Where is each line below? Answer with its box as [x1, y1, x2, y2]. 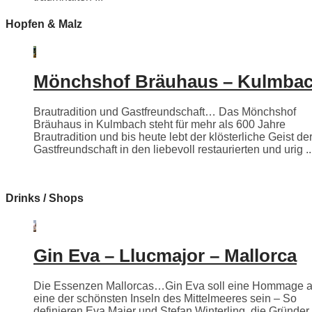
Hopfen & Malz [6, 18, 82, 31]
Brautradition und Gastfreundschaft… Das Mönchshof [33, 106, 296, 118]
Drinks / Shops [6, 192, 84, 205]
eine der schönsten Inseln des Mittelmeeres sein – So [33, 292, 297, 305]
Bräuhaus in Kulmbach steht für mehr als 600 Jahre [33, 118, 286, 131]
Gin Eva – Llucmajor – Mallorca [33, 245, 297, 267]
